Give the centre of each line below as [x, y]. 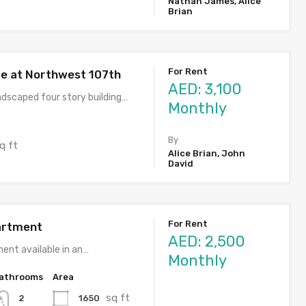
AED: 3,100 [205, 89]
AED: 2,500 [207, 242]
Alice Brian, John [207, 154]
